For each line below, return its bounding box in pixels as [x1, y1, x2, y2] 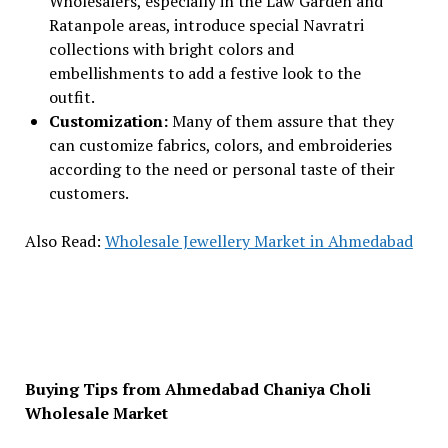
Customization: [48, 110, 172, 132]
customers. [48, 182, 129, 204]
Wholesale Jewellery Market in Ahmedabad [104, 230, 413, 252]
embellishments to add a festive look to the [48, 62, 361, 84]
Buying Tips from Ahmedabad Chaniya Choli [24, 378, 371, 400]
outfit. [48, 86, 95, 108]
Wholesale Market [24, 402, 168, 424]
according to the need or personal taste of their [48, 158, 395, 180]
